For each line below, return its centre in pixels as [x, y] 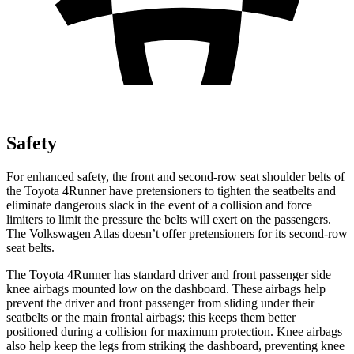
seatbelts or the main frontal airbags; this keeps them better [151, 317]
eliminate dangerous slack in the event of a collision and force [159, 205]
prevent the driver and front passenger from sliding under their [160, 303]
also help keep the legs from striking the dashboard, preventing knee [175, 345]
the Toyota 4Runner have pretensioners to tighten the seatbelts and [171, 190]
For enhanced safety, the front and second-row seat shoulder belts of [175, 176]
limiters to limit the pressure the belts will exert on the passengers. [169, 219]
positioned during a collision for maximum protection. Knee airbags [174, 331]
